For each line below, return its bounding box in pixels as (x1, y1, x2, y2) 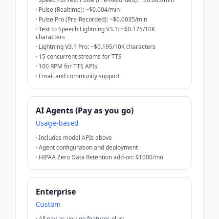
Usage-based (36, 118, 79, 128)
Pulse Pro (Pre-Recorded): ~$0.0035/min (39, 15, 147, 23)
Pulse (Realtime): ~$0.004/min (39, 5, 120, 14)
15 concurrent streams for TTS (39, 52, 122, 61)
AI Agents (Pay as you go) (36, 105, 133, 116)
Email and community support (39, 71, 120, 80)
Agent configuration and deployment (39, 143, 138, 152)
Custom (36, 199, 61, 209)
